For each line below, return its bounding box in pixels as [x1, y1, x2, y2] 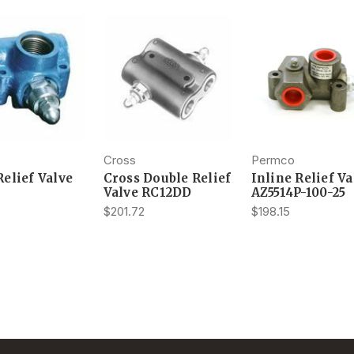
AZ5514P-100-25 [250, 184, 345, 200]
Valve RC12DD [103, 184, 192, 200]
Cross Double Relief [103, 170, 232, 186]
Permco [250, 152, 295, 168]
